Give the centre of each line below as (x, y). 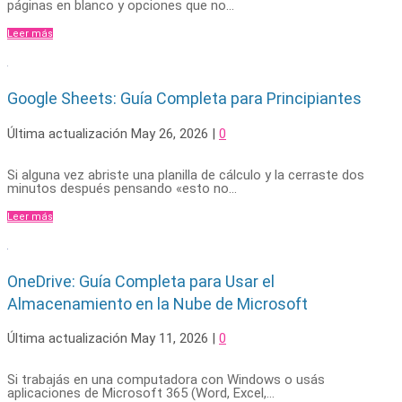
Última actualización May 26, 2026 (108, 133)
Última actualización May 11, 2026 (108, 339)
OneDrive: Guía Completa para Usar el (141, 281)
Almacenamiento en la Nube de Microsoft (157, 303)
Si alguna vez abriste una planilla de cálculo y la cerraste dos (186, 175)
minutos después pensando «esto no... (122, 188)
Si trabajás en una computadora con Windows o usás (166, 380)
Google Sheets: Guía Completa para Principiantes (184, 99)
